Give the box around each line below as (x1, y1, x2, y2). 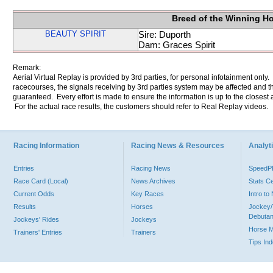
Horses (131, 203, 153, 210)
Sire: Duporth (138, 29, 191, 40)
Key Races (131, 190, 164, 197)
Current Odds (13, 190, 54, 197)
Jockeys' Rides (13, 216, 59, 223)
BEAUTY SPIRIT (45, 29, 106, 38)
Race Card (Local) (13, 177, 68, 185)
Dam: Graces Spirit (138, 40, 215, 50)
